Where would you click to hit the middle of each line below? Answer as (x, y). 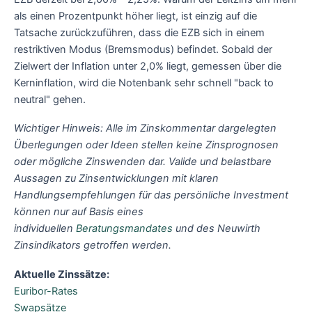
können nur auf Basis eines (79, 212)
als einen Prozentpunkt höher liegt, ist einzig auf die (135, 16)
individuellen (45, 229)
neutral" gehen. (50, 99)
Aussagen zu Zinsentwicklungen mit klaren (116, 179)
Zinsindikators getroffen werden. (93, 245)
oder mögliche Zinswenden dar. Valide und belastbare (143, 162)
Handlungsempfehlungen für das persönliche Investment (151, 195)
